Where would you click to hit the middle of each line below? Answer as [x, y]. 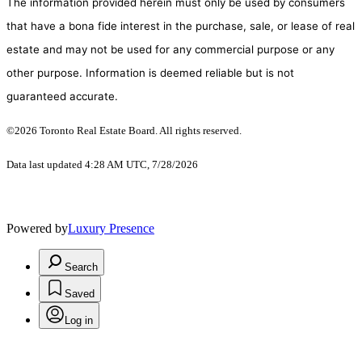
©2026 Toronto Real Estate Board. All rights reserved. [125, 131]
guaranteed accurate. [62, 97]
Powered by [37, 229]
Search [81, 267]
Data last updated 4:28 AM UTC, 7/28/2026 [102, 165]
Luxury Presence [111, 229]
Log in [79, 321]
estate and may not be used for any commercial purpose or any [170, 50]
